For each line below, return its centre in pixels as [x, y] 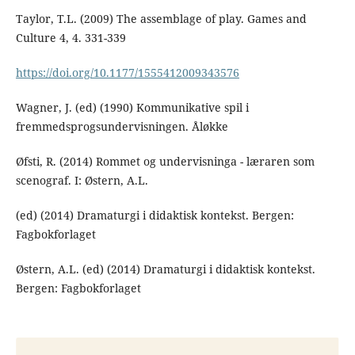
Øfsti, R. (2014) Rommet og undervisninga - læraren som [165, 162]
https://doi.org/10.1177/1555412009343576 [127, 73]
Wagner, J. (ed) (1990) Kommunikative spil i [132, 108]
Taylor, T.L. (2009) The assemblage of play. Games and [161, 19]
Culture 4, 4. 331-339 [71, 38]
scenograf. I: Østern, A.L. [82, 181]
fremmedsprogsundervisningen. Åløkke [122, 127]
